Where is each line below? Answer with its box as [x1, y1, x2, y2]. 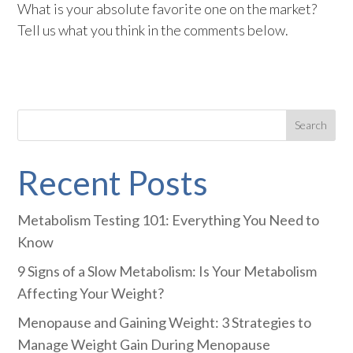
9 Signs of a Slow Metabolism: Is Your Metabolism [17, 262, 318, 280]
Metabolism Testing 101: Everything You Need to [17, 210, 320, 229]
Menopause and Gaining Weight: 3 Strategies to [17, 313, 312, 331]
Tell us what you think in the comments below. [17, 20, 289, 39]
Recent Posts [17, 162, 209, 203]
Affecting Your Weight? [17, 284, 165, 302]
